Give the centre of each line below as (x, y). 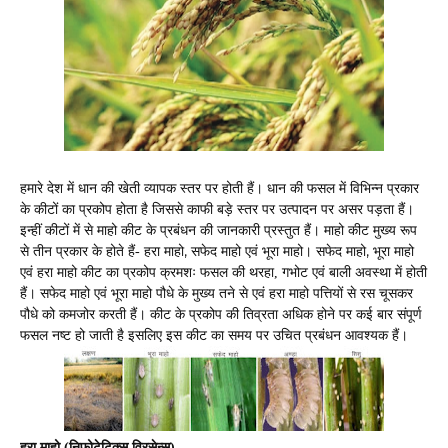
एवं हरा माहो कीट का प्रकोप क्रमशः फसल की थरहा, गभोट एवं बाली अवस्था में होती (223, 272)
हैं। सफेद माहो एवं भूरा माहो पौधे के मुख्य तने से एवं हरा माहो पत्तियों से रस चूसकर (216, 293)
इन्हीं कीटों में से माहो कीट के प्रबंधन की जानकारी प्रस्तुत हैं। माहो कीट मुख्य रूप (218, 230)
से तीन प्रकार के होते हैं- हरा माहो (102, 251)
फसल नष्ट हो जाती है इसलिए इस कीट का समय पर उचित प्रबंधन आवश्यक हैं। (214, 335)
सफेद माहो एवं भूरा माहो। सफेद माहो (278, 251)
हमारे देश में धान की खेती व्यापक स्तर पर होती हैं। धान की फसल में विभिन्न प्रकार (219, 188)
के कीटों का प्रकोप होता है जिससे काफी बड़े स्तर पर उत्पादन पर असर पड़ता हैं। (217, 209)
